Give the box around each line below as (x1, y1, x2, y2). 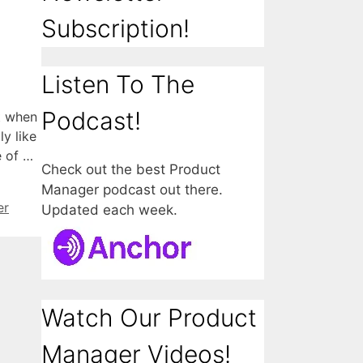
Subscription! (41, 13, 190, 43)
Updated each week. (41, 202, 177, 219)
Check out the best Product (41, 161, 220, 178)
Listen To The (41, 70, 194, 100)
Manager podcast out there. (41, 181, 223, 199)
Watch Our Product (41, 303, 257, 333)
